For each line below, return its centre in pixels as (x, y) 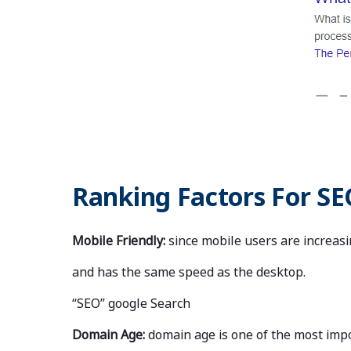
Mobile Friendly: (120, 241)
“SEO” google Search (131, 304)
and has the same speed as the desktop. (190, 272)
